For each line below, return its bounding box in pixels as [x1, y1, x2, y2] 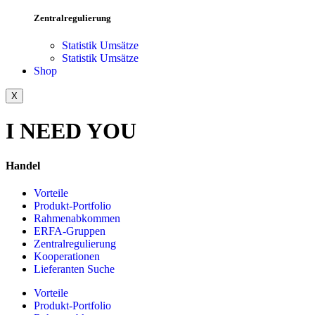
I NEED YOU [6, 118, 136, 144]
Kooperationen [34, 250, 100, 262]
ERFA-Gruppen [34, 224, 105, 237]
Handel [6, 159, 40, 172]
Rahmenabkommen [34, 212, 120, 224]
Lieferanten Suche [34, 262, 115, 275]
